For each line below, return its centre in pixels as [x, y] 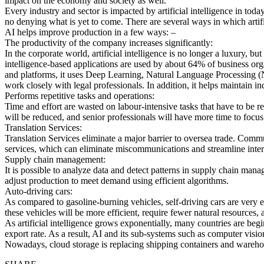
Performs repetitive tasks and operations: [80, 95]
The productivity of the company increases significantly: [109, 42]
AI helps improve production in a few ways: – [90, 32]
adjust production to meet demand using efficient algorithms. [117, 180]
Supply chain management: [55, 159]
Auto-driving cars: [39, 191]
